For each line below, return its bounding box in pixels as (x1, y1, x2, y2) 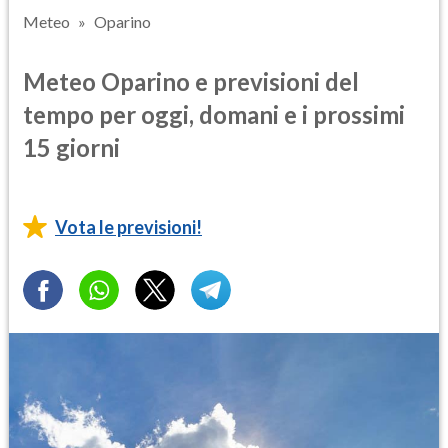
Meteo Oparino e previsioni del (23, 66, 359, 96)
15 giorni (23, 132, 120, 162)
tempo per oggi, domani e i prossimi (23, 99, 405, 129)
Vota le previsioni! (55, 215, 202, 238)
